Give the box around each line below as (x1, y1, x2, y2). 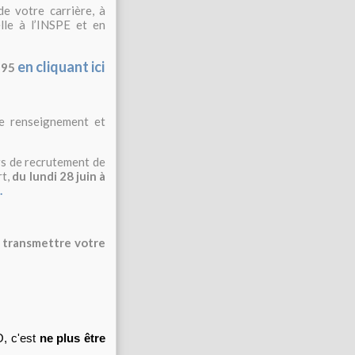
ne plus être (39, 332, 105, 345)
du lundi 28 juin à (12, 169, 106, 183)
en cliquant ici (17, 58, 105, 75)
